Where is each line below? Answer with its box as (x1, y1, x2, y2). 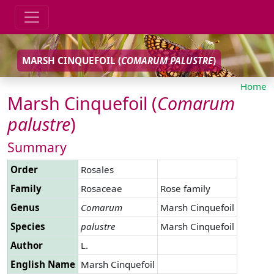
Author (10, 239, 43, 251)
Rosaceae (81, 182, 122, 194)
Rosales (81, 163, 114, 176)
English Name (10, 257, 75, 270)
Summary (7, 138, 67, 156)
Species (10, 220, 45, 232)
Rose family (160, 182, 210, 194)
